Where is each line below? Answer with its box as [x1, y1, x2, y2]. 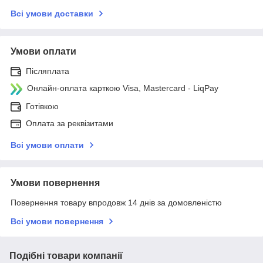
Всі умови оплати [11, 140, 84, 150]
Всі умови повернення [11, 217, 103, 227]
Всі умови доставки [11, 9, 93, 19]
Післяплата [26, 66, 69, 76]
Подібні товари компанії [9, 251, 123, 261]
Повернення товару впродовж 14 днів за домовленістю [11, 198, 222, 208]
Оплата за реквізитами [26, 119, 113, 129]
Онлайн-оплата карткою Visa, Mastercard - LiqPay [27, 83, 218, 93]
